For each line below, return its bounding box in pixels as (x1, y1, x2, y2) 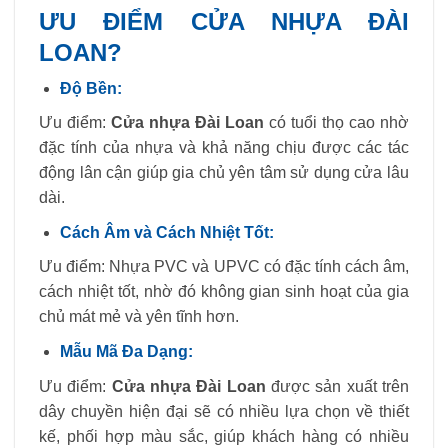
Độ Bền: (59, 79, 122, 97)
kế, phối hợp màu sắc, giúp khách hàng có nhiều (39, 427, 409, 445)
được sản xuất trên (265, 377, 410, 395)
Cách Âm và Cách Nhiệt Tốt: (59, 223, 274, 241)
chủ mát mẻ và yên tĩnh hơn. (39, 308, 239, 326)
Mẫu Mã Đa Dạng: (59, 342, 193, 360)
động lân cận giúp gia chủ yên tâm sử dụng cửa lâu (39, 164, 409, 182)
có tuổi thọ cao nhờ (264, 114, 409, 132)
